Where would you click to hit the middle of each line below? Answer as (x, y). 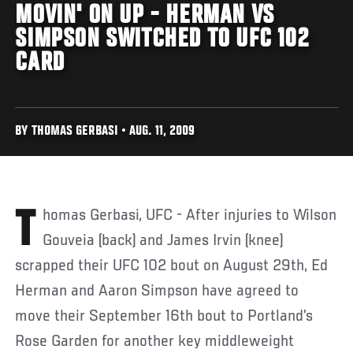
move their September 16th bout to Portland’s (164, 316)
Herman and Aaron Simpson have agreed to (157, 291)
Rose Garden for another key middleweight (155, 342)
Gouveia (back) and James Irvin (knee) (163, 241)
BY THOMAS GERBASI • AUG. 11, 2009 (105, 132)
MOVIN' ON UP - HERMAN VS (145, 16)
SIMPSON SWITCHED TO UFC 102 (162, 40)
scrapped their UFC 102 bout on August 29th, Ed (172, 266)
